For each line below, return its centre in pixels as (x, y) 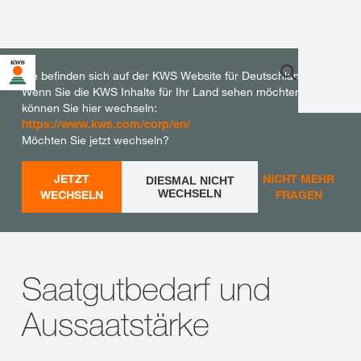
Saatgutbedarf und (146, 288)
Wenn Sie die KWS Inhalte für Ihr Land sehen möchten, (163, 92)
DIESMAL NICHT (190, 180)
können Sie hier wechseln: (89, 108)
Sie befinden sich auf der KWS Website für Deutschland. (166, 76)
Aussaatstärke (116, 324)
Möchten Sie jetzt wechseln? (95, 140)
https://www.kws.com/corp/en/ (106, 124)
